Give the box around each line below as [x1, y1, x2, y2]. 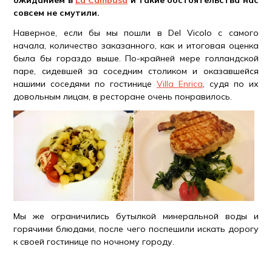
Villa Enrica [157, 78, 203, 89]
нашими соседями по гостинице [13, 78, 157, 89]
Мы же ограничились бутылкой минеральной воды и [13, 210, 259, 222]
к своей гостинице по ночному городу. [13, 236, 175, 247]
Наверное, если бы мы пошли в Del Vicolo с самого [13, 27, 259, 38]
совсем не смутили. [13, 7, 100, 18]
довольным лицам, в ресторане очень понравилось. [13, 91, 233, 102]
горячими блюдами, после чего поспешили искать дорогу [13, 223, 259, 234]
